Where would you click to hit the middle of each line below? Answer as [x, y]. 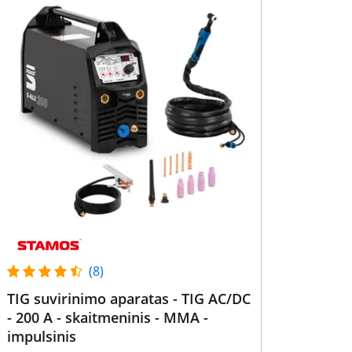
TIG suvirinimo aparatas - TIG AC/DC [128, 299]
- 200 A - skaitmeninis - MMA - [107, 317]
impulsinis [41, 336]
